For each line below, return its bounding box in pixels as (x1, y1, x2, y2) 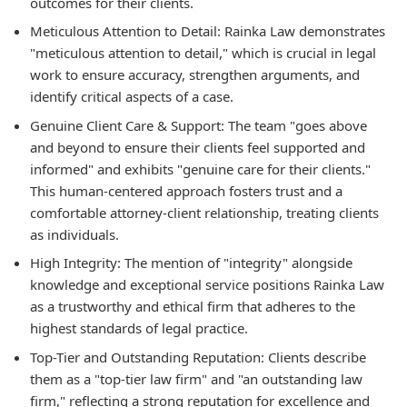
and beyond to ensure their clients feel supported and (30, 137, 365, 156)
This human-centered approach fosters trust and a (30, 181, 342, 200)
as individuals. (30, 224, 119, 243)
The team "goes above (224, 115, 367, 134)
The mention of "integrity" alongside (121, 253, 352, 272)
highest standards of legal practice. (30, 319, 248, 337)
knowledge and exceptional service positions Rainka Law (30, 275, 384, 293)
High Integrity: (30, 253, 121, 272)
